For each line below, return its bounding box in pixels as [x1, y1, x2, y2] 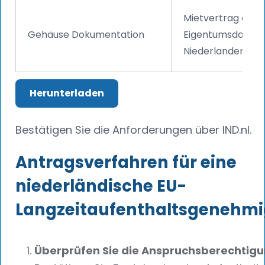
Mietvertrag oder [183, 11, 263, 25]
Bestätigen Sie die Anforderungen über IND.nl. [15, 122, 251, 137]
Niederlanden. [183, 44, 247, 58]
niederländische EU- [15, 174, 186, 198]
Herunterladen [30, 86, 104, 100]
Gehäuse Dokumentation [28, 27, 144, 41]
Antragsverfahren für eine [15, 150, 237, 174]
